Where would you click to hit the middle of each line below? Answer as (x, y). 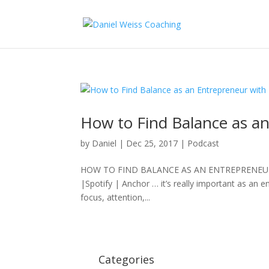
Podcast (204, 143)
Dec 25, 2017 (152, 143)
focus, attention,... (116, 197)
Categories (127, 259)
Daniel (104, 143)
